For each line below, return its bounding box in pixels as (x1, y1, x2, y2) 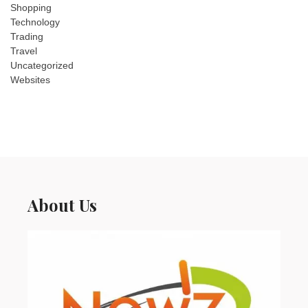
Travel (10, 45, 37, 56)
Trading (10, 30, 43, 42)
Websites (10, 74, 50, 85)
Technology (10, 16, 60, 27)
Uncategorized (10, 59, 74, 71)
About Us (27, 193, 97, 216)
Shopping (10, 1, 52, 13)
